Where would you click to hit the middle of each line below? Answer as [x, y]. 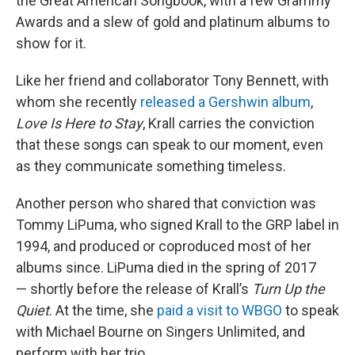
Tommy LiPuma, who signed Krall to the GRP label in [177, 224]
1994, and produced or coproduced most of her [164, 246]
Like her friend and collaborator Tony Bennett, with [172, 80]
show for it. [51, 43]
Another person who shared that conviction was [166, 203]
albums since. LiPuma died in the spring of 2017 [166, 267]
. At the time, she [103, 310]
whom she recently [78, 101]
